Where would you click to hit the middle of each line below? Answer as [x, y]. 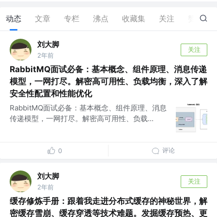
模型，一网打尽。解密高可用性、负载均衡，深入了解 [108, 82]
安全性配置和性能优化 [51, 94]
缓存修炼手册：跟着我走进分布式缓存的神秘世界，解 [108, 201]
